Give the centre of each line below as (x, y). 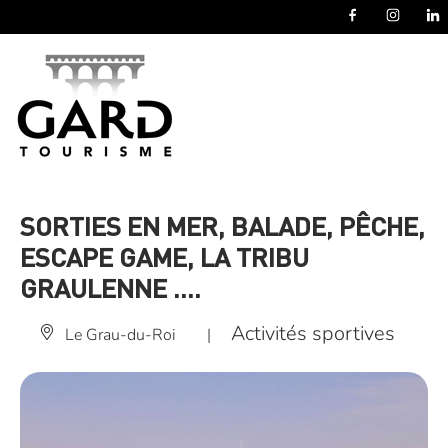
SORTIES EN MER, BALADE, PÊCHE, (222, 225)
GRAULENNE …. (110, 287)
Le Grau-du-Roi (120, 334)
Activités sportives (312, 333)
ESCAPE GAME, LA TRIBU (164, 256)
